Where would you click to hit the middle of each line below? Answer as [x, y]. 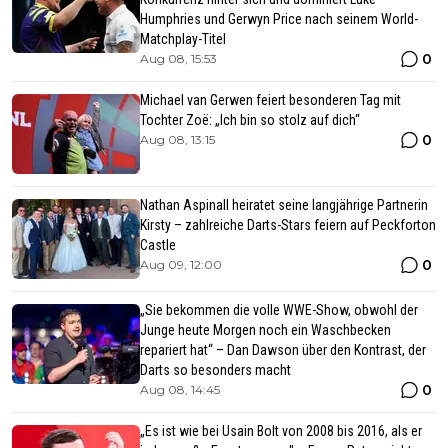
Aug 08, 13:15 [177, 139]
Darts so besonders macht [215, 369]
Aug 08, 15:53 [178, 58]
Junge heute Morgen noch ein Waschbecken [265, 329]
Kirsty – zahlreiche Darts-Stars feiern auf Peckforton [288, 224]
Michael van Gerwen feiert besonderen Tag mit [270, 99]
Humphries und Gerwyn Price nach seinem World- [279, 18]
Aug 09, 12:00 [181, 264]
